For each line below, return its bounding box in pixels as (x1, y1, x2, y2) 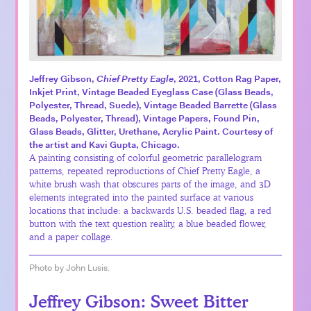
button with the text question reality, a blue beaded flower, (29, 217, 267, 229)
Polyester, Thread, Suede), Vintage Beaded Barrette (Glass (29, 99, 278, 111)
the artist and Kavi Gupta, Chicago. (29, 138, 180, 151)
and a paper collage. (29, 230, 114, 242)
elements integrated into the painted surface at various (29, 191, 254, 203)
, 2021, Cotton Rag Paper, (174, 72, 282, 85)
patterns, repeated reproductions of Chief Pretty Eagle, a (29, 165, 261, 176)
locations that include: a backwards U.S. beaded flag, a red (29, 204, 272, 216)
